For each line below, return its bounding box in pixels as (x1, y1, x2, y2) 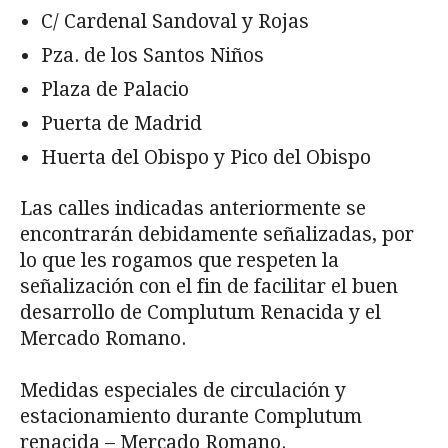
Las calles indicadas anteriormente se (20, 196, 366, 220)
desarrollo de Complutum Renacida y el (20, 300, 381, 324)
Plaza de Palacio (41, 77, 189, 101)
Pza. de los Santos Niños (41, 43, 264, 67)
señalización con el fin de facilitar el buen (20, 274, 398, 298)
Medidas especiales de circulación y (20, 378, 346, 402)
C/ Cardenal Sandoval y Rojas (41, 9, 309, 33)
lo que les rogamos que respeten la (20, 248, 339, 272)
